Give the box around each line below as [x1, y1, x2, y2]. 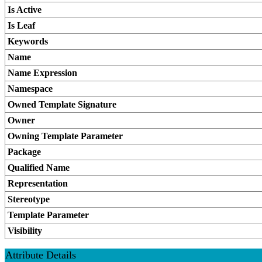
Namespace [8, 84, 53, 94]
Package [8, 147, 41, 157]
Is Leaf [8, 20, 35, 30]
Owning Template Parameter [8, 131, 123, 141]
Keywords [8, 36, 48, 46]
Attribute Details [5, 249, 76, 261]
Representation [8, 178, 68, 188]
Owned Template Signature [8, 99, 116, 109]
